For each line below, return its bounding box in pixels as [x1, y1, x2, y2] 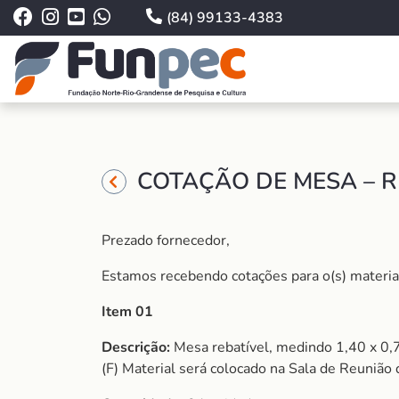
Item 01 [102, 302, 153, 322]
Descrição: [102, 338, 170, 357]
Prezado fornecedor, [102, 231, 230, 250]
